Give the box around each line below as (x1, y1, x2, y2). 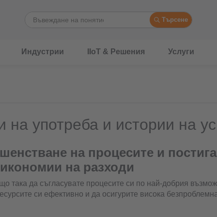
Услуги (168, 47, 194, 56)
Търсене (162, 16, 188, 23)
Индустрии (21, 47, 64, 56)
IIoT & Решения (87, 47, 145, 56)
